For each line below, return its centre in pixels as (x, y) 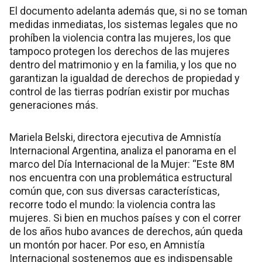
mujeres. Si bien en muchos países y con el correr (125, 218)
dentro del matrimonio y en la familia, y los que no (123, 65)
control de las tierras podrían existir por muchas (120, 92)
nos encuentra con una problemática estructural (121, 178)
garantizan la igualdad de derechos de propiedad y (125, 78)
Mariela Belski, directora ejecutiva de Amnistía (115, 137)
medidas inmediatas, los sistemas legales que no (123, 25)
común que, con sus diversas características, (114, 191)
